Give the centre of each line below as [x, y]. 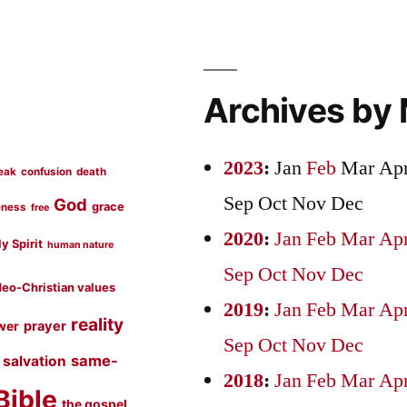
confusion [47, 172]
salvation [35, 362]
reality [98, 325]
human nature [81, 245]
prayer [45, 327]
